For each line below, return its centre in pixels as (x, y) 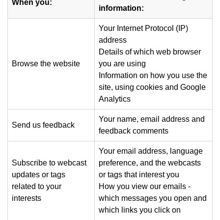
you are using (122, 64)
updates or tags (39, 175)
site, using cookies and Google (152, 87)
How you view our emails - (145, 186)
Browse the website (46, 64)
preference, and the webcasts (150, 163)
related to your (37, 186)
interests (27, 198)
